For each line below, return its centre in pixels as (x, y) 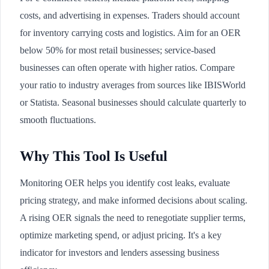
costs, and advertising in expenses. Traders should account (130, 15)
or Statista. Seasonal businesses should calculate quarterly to (133, 102)
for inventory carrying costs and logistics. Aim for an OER (130, 33)
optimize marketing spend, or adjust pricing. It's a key (121, 235)
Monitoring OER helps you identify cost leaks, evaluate (125, 183)
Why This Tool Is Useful (94, 156)
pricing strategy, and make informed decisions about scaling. (134, 200)
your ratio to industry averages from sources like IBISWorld (133, 85)
